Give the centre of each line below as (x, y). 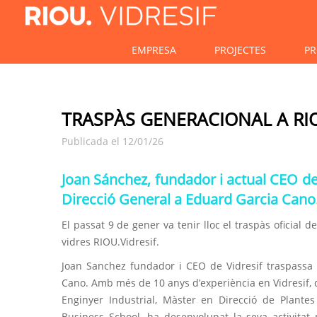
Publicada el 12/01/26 (113, 141)
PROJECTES (240, 50)
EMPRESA (154, 50)
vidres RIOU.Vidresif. (110, 242)
